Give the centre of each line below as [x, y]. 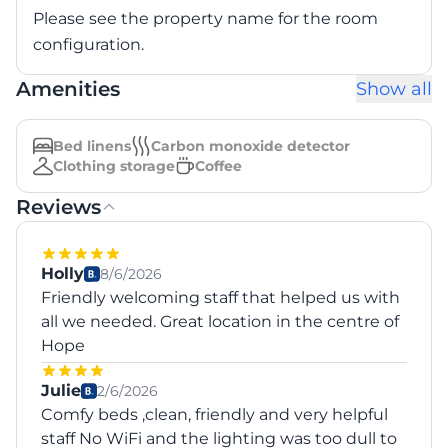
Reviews [58, 206]
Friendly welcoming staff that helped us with [220, 297]
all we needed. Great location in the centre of [220, 321]
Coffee [218, 165]
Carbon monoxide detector [250, 145]
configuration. [88, 44]
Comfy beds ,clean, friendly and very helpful [214, 414]
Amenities [68, 88]
